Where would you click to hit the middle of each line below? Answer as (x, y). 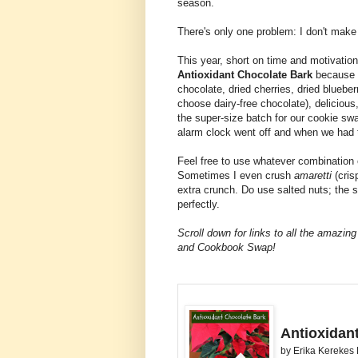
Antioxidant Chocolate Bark (245, 74)
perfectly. (199, 204)
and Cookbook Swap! (227, 247)
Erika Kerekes (325, 350)
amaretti (314, 175)
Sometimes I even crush (236, 175)
